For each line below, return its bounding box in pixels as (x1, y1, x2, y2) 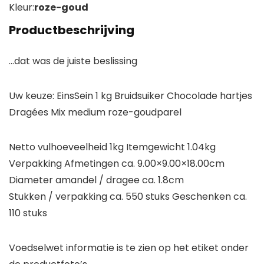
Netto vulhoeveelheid (9, 140, 107, 154)
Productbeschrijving (9, 22, 134, 39)
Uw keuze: (9, 89, 54, 103)
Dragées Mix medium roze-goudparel (9, 105, 181, 120)
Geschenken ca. (172, 190, 247, 204)
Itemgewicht (126, 140, 185, 154)
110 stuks (9, 206, 47, 220)
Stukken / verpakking (9, 190, 107, 204)
